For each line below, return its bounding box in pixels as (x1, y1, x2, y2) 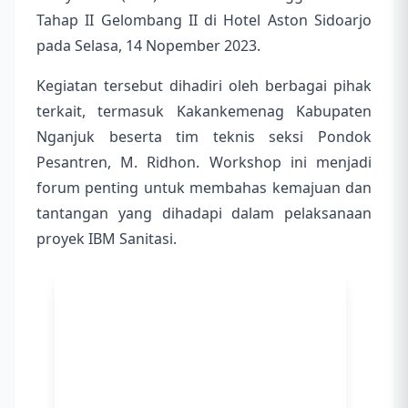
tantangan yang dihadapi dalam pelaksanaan (36, 203, 372, 224)
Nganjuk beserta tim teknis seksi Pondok (36, 127, 372, 148)
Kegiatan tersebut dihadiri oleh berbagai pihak (36, 76, 372, 97)
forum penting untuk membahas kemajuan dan (36, 178, 372, 199)
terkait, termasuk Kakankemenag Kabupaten (36, 101, 372, 122)
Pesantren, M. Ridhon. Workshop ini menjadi (36, 152, 372, 173)
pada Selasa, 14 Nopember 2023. (36, 36, 260, 56)
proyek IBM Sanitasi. (36, 229, 177, 250)
